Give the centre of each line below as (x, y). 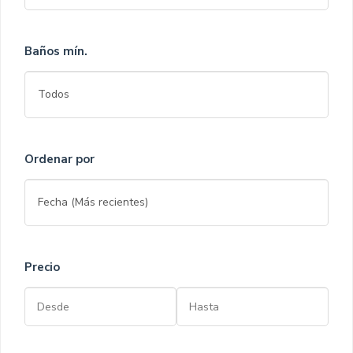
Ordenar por (59, 159)
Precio (42, 267)
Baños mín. (56, 51)
